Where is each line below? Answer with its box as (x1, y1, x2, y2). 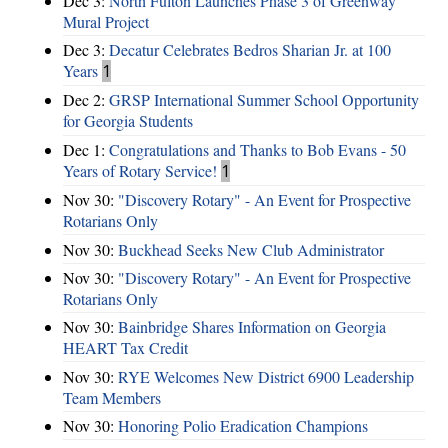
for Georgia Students (63, 110, 193, 132)
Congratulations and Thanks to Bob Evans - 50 (109, 138, 406, 160)
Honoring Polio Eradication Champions (118, 415, 368, 437)
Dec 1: (63, 138, 109, 160)
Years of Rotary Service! (63, 159, 217, 181)
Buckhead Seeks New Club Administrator (118, 238, 384, 260)
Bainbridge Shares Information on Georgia (118, 316, 386, 338)
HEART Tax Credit (63, 337, 188, 359)
